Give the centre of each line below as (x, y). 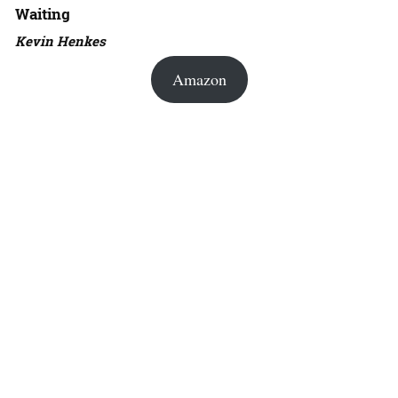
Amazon (199, 79)
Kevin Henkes (60, 40)
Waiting (43, 13)
